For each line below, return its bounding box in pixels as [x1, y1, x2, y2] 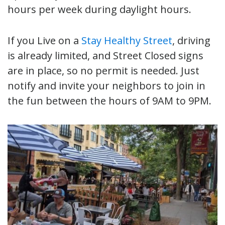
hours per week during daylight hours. [8, 2, 194, 16]
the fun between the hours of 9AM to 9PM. [8, 93, 214, 107]
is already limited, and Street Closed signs [8, 48, 203, 62]
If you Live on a [8, 33, 81, 47]
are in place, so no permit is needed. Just [8, 63, 199, 77]
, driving [172, 33, 210, 47]
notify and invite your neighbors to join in [8, 78, 205, 92]
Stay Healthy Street [81, 33, 172, 47]
